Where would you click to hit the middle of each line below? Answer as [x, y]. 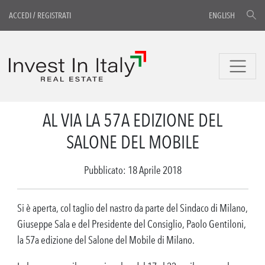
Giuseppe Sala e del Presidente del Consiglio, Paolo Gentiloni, [131, 224]
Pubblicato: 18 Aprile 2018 [132, 170]
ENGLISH [222, 15]
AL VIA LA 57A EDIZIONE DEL [132, 120]
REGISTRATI [54, 15]
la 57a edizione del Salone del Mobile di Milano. [106, 240]
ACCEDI [20, 15]
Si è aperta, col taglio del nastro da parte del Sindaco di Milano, [132, 208]
